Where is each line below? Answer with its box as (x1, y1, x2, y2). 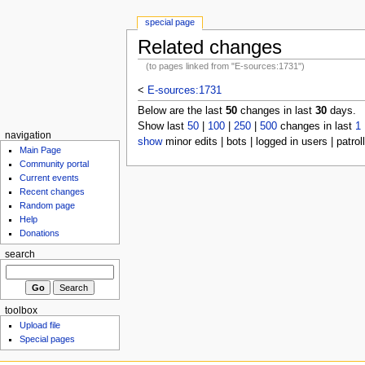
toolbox (4, 305, 37, 315)
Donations (20, 228, 60, 239)
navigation (4, 130, 51, 140)
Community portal (20, 159, 90, 169)
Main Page (20, 145, 62, 156)
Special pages (20, 334, 76, 345)
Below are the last (137, 104, 226, 117)
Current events (20, 173, 80, 183)
